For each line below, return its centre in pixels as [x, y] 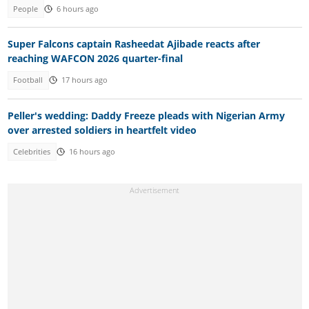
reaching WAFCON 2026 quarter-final [95, 59]
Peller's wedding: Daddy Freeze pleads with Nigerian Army [146, 115]
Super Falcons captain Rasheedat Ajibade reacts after [133, 44]
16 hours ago [92, 151]
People [26, 9]
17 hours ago [84, 80]
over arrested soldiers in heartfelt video [102, 130]
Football [28, 80]
